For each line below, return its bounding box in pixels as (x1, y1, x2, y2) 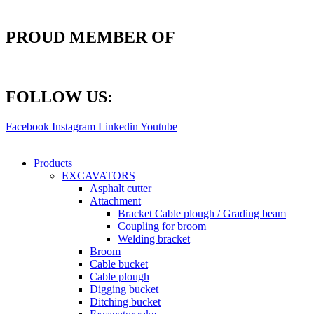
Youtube (140, 121, 177, 133)
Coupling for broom (118, 220, 206, 233)
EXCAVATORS (62, 170, 135, 182)
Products (34, 157, 72, 170)
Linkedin (98, 121, 138, 133)
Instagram (52, 121, 95, 133)
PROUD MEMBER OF (6, 28, 175, 47)
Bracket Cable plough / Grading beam (118, 207, 286, 220)
